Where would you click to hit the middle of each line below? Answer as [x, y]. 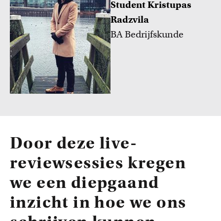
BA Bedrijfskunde [147, 34]
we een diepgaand [85, 182]
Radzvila [130, 19]
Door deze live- [74, 143]
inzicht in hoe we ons [98, 202]
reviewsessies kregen [98, 163]
